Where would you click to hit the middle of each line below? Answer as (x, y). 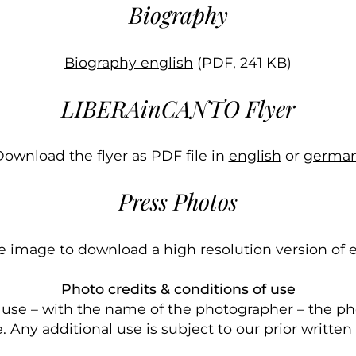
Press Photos (178, 201)
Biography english (129, 62)
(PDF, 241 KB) (242, 62)
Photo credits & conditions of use (178, 289)
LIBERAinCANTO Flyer (178, 108)
